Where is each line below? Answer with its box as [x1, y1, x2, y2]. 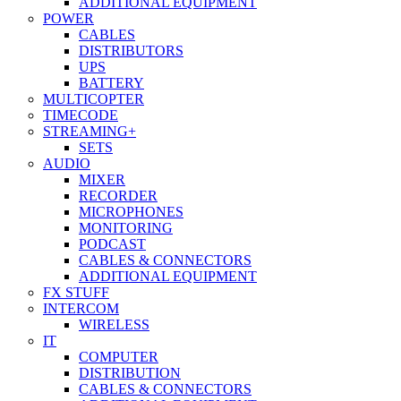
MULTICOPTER [43, 91, 144, 107]
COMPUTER [79, 349, 158, 365]
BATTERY [79, 75, 144, 91]
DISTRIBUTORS [79, 43, 183, 59]
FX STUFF [43, 285, 109, 301]
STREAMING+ [43, 124, 136, 140]
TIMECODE [43, 107, 118, 124]
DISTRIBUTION [79, 365, 181, 381]
